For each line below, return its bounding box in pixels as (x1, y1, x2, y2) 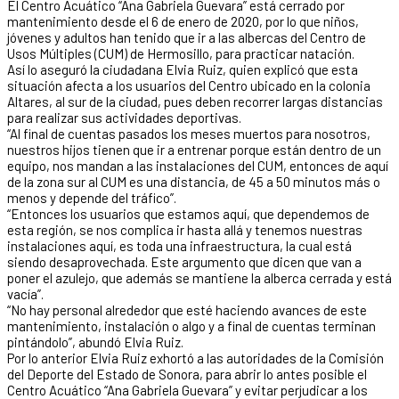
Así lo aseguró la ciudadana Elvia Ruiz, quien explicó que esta (7, 61, 358, 77)
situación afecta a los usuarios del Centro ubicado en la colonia (7, 77, 370, 94)
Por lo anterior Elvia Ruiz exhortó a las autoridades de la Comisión (7, 349, 384, 366)
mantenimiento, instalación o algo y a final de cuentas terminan (7, 317, 376, 334)
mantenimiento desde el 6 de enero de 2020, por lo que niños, (7, 12, 359, 29)
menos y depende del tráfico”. (7, 189, 176, 206)
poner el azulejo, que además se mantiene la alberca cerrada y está (7, 269, 392, 286)
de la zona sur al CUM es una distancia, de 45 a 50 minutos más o (7, 173, 380, 190)
